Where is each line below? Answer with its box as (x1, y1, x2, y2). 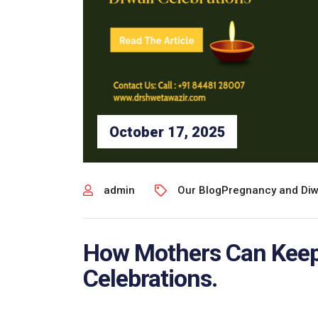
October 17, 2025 (109, 123, 226, 141)
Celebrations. (83, 264, 217, 292)
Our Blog (177, 184, 221, 197)
